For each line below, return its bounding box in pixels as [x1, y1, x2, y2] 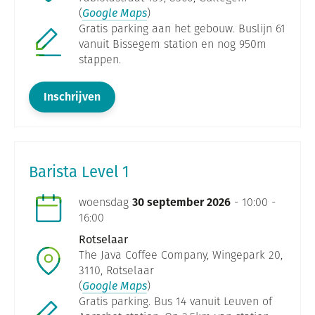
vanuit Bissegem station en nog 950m [79, 36, 266, 53]
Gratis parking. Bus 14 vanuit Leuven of [79, 293, 272, 310]
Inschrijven [44, 89, 101, 105]
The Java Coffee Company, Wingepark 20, [79, 247, 283, 264]
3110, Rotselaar [79, 262, 154, 279]
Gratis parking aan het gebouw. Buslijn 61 [79, 20, 285, 37]
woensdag [79, 194, 132, 211]
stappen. [79, 51, 121, 68]
